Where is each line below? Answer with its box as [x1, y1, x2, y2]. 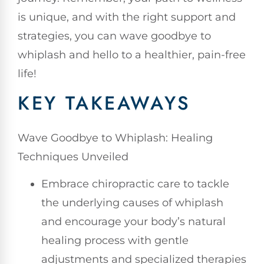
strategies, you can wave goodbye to [18, 29, 211, 43]
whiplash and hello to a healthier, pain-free [18, 48, 246, 62]
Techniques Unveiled [18, 150, 128, 163]
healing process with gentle [41, 233, 189, 247]
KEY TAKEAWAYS [18, 89, 191, 117]
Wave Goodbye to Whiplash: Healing [18, 131, 213, 144]
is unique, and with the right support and [18, 11, 236, 24]
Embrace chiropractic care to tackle [41, 177, 229, 190]
